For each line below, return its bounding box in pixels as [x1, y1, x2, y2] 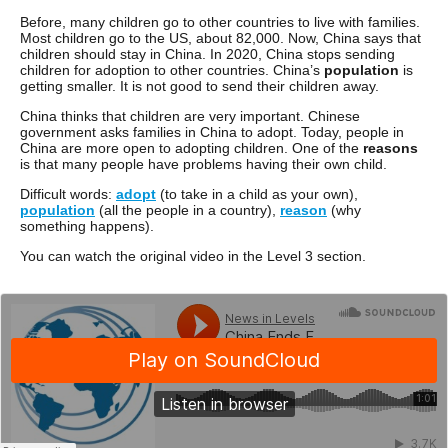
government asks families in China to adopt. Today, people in [20, 124, 404, 140]
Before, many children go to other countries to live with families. [20, 14, 420, 30]
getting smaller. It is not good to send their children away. [20, 78, 379, 94]
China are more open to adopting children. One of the [20, 140, 363, 156]
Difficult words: [20, 186, 116, 202]
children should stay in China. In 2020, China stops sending [20, 46, 395, 62]
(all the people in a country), [95, 202, 280, 218]
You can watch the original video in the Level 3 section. [20, 248, 366, 264]
